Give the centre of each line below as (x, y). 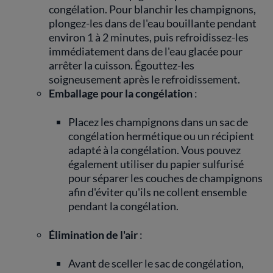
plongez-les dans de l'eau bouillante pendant (153, 23)
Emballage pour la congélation (121, 93)
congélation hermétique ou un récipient (161, 136)
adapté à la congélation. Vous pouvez (154, 150)
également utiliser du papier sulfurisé (156, 164)
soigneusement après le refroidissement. (144, 79)
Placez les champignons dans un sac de (158, 122)
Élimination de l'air (93, 235)
